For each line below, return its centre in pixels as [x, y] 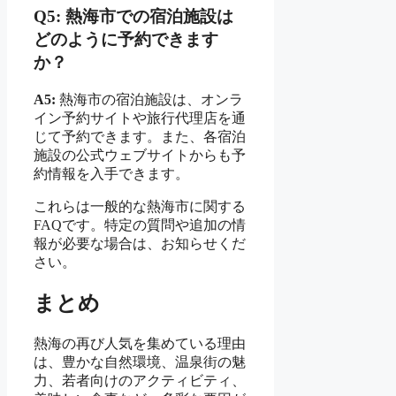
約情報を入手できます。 [111, 173]
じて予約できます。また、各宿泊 [140, 136]
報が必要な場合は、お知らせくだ [140, 243]
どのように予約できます [126, 39]
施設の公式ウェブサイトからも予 [140, 155]
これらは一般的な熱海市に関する [140, 206]
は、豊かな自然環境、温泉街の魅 [140, 362]
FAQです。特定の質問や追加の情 [140, 225]
